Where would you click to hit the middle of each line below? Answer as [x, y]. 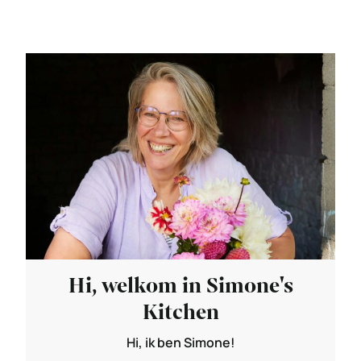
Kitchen [180, 312]
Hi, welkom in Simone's [180, 285]
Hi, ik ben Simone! [180, 342]
